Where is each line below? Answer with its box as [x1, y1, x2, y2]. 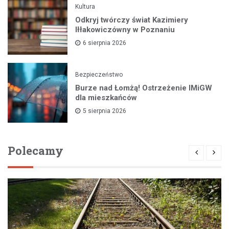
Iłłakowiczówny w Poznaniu [75, 25, 175, 35]
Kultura [75, 3, 96, 11]
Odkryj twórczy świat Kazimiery [75, 15, 189, 25]
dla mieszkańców [75, 93, 138, 103]
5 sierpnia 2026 [83, 107, 127, 115]
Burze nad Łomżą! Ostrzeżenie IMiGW [75, 83, 213, 93]
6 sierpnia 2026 [83, 39, 127, 47]
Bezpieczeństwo [75, 71, 123, 79]
